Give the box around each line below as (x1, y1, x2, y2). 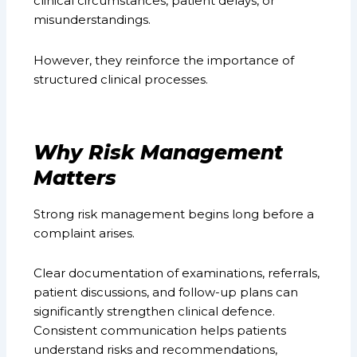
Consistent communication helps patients (33, 323, 287, 339)
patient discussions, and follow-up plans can (33, 284, 299, 300)
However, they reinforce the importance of (33, 52, 295, 68)
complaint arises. (33, 225, 135, 241)
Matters (33, 166, 117, 190)
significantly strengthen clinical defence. (33, 304, 276, 320)
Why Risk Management (33, 140, 284, 165)
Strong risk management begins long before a (33, 206, 315, 222)
